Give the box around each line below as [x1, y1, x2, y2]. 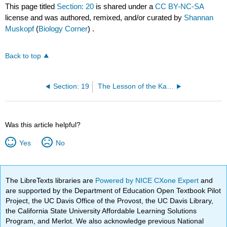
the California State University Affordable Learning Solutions [6, 206, 197, 215]
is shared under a [94, 2, 156, 11]
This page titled [5, 2, 57, 11]
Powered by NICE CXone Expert [95, 176, 201, 184]
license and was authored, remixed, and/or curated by [5, 13, 184, 22]
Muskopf [5, 24, 34, 33]
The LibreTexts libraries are [6, 176, 96, 184]
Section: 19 [53, 82, 89, 90]
